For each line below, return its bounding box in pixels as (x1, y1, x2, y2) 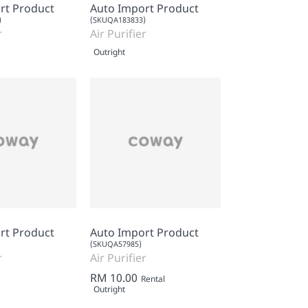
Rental (141, 272, 165, 285)
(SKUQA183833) (90, 14, 146, 25)
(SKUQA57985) (90, 238, 142, 249)
